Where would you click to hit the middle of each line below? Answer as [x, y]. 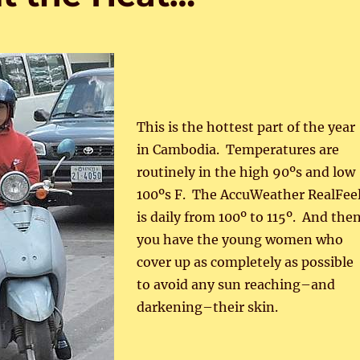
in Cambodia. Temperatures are [237, 149]
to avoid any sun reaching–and [235, 284]
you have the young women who [239, 239]
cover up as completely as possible [245, 262]
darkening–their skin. [207, 307]
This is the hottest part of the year [245, 127]
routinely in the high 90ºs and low [245, 172]
